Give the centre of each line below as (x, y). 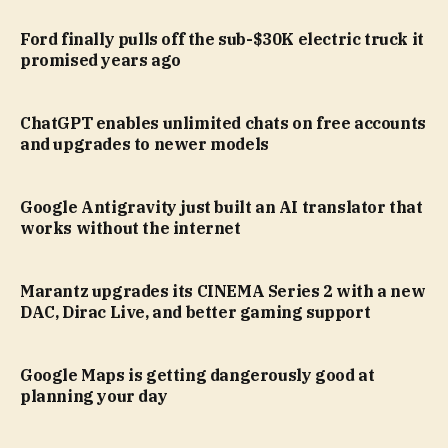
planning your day (94, 396)
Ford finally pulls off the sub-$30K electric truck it (222, 39)
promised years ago (100, 60)
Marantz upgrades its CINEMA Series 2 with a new (223, 291)
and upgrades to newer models (144, 144)
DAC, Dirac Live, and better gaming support (195, 312)
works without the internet (130, 228)
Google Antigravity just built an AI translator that (221, 207)
